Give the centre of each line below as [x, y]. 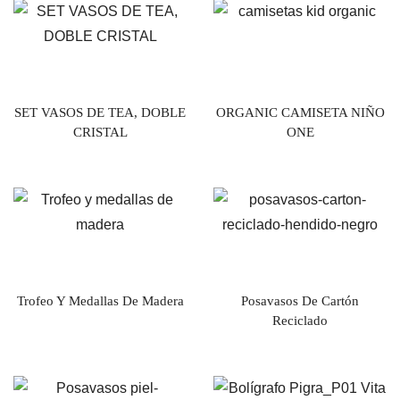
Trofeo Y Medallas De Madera [100, 300]
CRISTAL [100, 132]
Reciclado [300, 320]
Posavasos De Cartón [300, 300]
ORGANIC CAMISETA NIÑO [300, 112]
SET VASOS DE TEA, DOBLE [100, 112]
